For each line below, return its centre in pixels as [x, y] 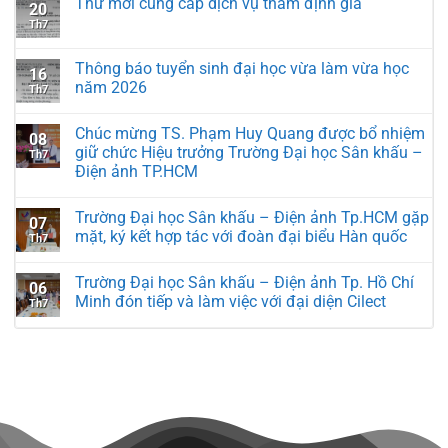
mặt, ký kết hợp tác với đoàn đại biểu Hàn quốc [241, 236]
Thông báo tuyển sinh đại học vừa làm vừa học [242, 68]
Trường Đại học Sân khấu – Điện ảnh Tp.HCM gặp [252, 217]
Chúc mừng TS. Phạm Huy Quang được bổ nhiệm [250, 133]
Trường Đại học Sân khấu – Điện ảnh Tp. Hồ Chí [244, 282]
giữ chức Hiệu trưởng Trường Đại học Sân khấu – [249, 152]
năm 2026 [111, 87]
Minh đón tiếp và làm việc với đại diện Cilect [230, 301]
